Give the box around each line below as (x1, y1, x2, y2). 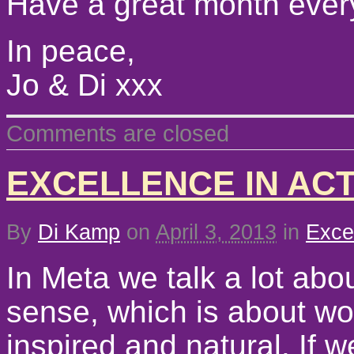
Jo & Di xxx (6, 67, 163, 102)
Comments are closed (6, 119, 229, 146)
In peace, (6, 33, 135, 68)
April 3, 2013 (156, 220, 277, 244)
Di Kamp (38, 220, 120, 244)
